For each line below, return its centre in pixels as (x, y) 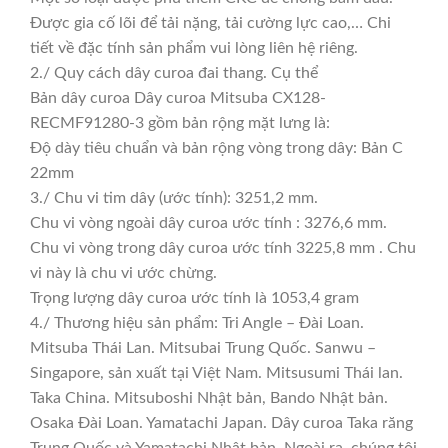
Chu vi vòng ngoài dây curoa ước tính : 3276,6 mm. (208, 222)
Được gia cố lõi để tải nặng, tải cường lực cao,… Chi (210, 22)
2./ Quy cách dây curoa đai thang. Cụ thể (174, 72)
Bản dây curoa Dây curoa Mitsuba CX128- (178, 97)
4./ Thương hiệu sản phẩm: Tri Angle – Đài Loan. (197, 322)
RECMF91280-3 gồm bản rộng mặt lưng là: (180, 122)
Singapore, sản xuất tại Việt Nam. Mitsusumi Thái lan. (216, 372)
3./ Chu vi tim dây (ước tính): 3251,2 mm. (174, 197)
